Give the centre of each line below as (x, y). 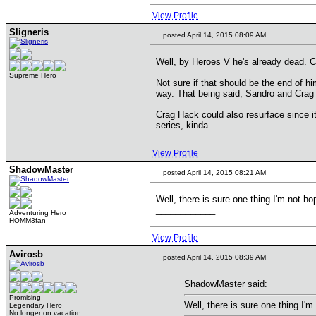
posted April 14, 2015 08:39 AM (213, 257)
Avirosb (26, 254)
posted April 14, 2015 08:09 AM (213, 35)
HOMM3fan (28, 220)
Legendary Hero (36, 305)
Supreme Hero (33, 75)
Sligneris (29, 32)
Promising (25, 297)
